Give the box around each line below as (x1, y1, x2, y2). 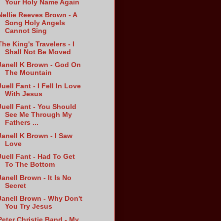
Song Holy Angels (5, 19, 66, 27)
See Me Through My (5, 110, 73, 119)
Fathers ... (5, 118, 39, 127)
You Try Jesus (5, 202, 53, 211)
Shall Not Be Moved (5, 47, 72, 56)
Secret (5, 181, 27, 189)
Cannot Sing (5, 27, 47, 35)
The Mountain (5, 69, 52, 77)
